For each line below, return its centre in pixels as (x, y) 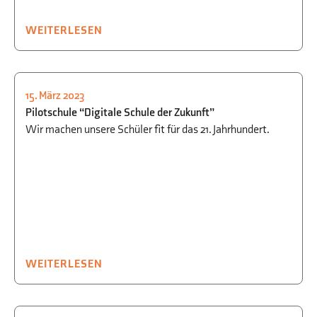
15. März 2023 (55, 96)
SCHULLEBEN (79, 138)
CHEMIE (120, 103)
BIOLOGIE (69, 103)
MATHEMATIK (78, 121)
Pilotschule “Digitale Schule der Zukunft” (120, 113)
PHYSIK (140, 138)
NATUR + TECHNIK (167, 121)
